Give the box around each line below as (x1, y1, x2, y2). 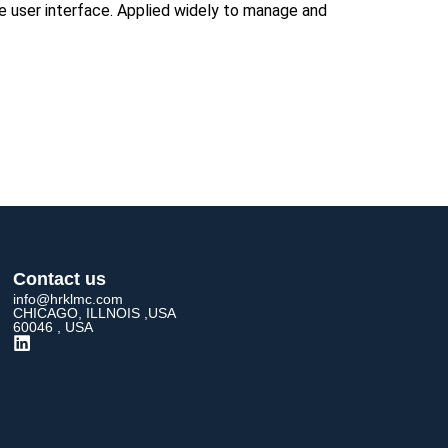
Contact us (12, 268, 106, 289)
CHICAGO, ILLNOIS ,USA (12, 304, 176, 321)
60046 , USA (12, 318, 93, 335)
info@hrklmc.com (12, 290, 123, 307)
